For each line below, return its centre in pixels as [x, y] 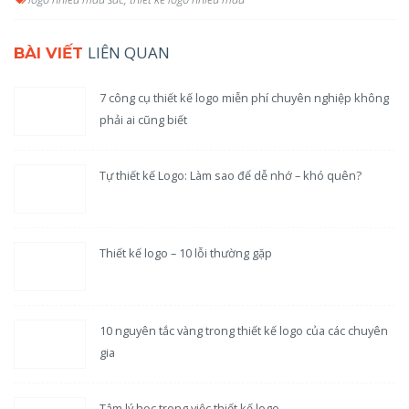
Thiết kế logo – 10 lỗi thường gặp [186, 253]
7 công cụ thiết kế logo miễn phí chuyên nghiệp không [245, 98]
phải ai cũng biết [144, 120]
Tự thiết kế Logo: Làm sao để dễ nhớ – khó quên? [231, 176]
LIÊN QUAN [129, 52]
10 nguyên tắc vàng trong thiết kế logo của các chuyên [244, 331]
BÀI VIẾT [51, 52]
